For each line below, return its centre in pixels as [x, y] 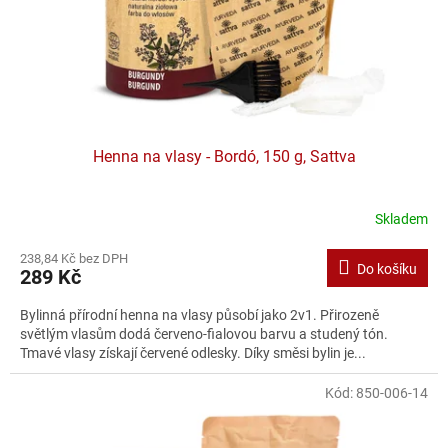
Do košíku [387, 268]
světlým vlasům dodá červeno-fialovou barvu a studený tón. [204, 333]
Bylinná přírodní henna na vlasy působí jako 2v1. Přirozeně [199, 314]
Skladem [401, 219]
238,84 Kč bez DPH [74, 258]
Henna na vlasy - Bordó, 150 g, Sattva [224, 156]
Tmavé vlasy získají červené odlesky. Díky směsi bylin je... [193, 352]
